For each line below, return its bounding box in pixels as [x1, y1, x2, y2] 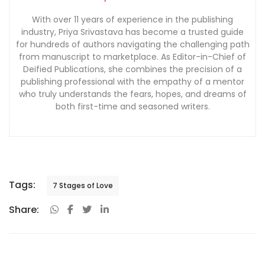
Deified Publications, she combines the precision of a [23, 63, 242, 76]
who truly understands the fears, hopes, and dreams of [18, 88, 247, 101]
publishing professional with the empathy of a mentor [21, 76, 244, 88]
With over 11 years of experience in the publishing [32, 14, 233, 26]
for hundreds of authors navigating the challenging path [15, 38, 250, 51]
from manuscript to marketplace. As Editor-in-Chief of [19, 51, 246, 63]
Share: [9, 202, 39, 216]
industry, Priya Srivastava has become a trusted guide [21, 26, 244, 38]
